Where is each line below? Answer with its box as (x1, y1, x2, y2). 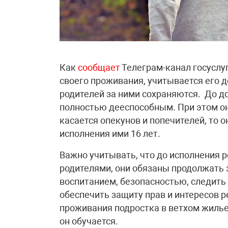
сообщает (78, 62, 120, 73)
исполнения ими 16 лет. (60, 128, 160, 139)
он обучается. (60, 215, 118, 226)
